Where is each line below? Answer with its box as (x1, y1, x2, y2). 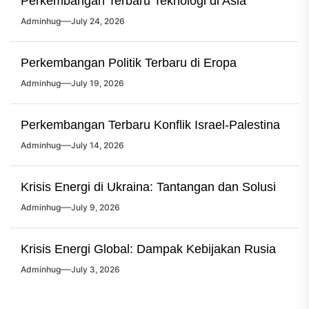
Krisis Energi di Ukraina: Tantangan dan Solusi (21, 180, 276, 194)
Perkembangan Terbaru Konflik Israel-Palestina (21, 118, 280, 132)
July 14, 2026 (71, 140, 124, 150)
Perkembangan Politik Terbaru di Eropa (21, 56, 237, 70)
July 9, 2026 (71, 202, 120, 212)
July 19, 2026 (71, 78, 124, 88)
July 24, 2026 (71, 16, 125, 26)
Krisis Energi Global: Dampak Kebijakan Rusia (21, 242, 276, 256)
